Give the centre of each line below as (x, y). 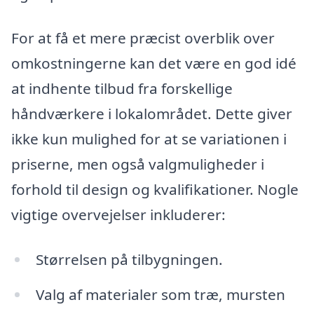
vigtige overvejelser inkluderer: (118, 215)
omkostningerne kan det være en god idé (154, 63)
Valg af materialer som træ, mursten (160, 294)
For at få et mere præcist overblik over (143, 38)
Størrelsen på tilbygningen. (129, 259)
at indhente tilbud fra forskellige (122, 89)
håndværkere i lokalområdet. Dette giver (152, 114)
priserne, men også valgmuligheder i (138, 164)
